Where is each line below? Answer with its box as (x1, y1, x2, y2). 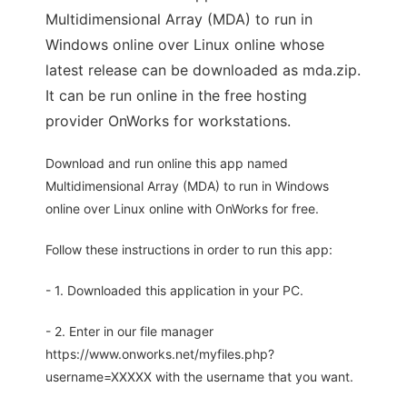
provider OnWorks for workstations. (45, 112, 291, 131)
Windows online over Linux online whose (45, 35, 324, 55)
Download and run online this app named (45, 155, 288, 172)
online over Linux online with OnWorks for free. (45, 201, 319, 217)
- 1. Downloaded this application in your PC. (45, 283, 303, 299)
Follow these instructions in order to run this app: (45, 242, 333, 258)
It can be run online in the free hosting (45, 86, 307, 105)
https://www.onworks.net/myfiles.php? (45, 346, 274, 362)
